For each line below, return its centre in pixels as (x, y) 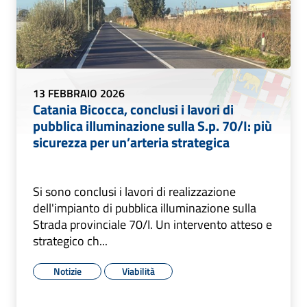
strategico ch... (70, 241)
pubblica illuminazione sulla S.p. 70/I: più (152, 125)
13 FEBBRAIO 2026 (79, 93)
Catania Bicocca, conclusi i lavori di (133, 109)
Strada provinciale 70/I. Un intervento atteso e (152, 224)
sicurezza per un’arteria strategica (131, 142)
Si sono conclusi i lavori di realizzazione (134, 191)
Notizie (67, 271)
